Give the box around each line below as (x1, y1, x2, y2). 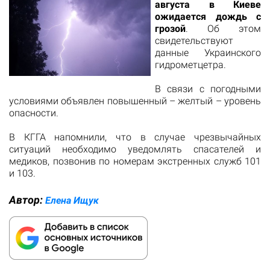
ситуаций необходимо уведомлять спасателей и (9, 143, 261, 155)
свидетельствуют (155, 34, 233, 46)
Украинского (189, 46, 261, 58)
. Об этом (186, 22, 261, 34)
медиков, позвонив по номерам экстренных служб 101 (9, 155, 261, 167)
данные (155, 46, 189, 58)
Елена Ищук (45, 194, 99, 206)
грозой (155, 22, 186, 34)
